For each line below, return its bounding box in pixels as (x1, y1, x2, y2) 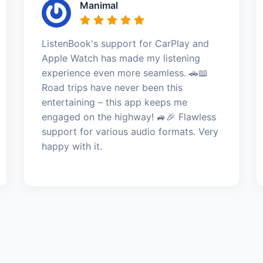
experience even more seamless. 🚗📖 (41, 66, 208, 79)
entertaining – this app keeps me (41, 96, 187, 108)
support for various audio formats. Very (41, 125, 218, 137)
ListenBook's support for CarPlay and (41, 37, 209, 49)
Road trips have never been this (41, 81, 183, 93)
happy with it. (41, 140, 102, 152)
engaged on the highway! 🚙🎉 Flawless (41, 110, 216, 123)
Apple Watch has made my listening (41, 52, 200, 64)
